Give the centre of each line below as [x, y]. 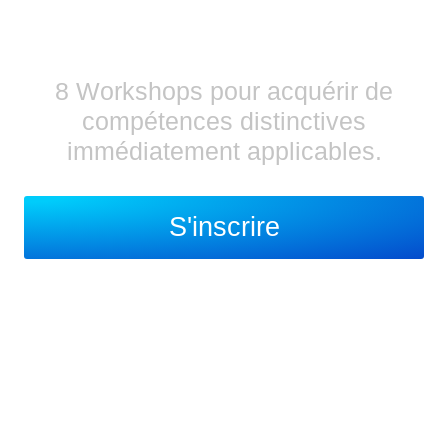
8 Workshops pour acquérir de [224, 91]
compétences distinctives [224, 121]
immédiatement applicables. [224, 151]
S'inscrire [224, 227]
